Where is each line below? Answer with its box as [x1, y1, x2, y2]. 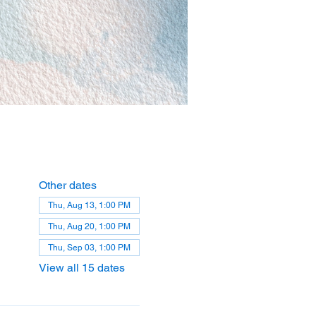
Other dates [38, 178, 97, 192]
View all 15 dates [38, 261, 125, 274]
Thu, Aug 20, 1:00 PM [47, 221, 130, 231]
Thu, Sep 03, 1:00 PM [47, 243, 130, 253]
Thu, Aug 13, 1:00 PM [47, 200, 130, 210]
